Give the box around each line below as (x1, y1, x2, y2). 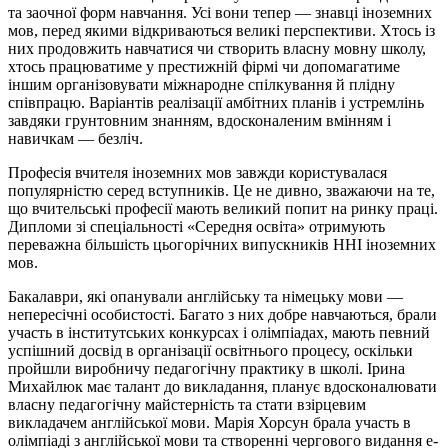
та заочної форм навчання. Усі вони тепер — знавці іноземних (8, 3, 432, 21)
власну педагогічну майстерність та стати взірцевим (8, 395, 366, 413)
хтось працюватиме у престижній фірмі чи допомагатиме (8, 57, 400, 75)
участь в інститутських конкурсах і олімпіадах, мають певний (8, 323, 430, 341)
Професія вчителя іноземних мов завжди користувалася (8, 163, 387, 181)
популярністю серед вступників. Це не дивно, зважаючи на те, (8, 181, 435, 199)
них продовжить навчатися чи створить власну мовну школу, (8, 39, 426, 57)
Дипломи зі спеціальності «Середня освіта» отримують (8, 217, 385, 235)
